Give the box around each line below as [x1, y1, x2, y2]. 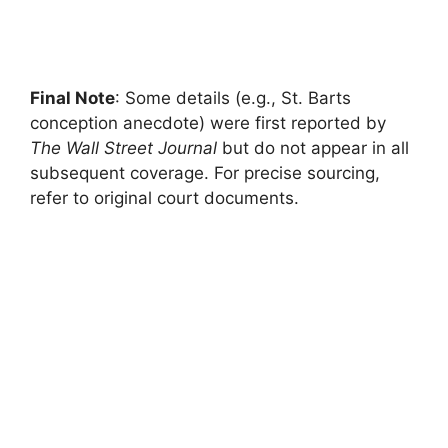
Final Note [30, 88, 115, 109]
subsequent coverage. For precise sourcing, [30, 163, 380, 184]
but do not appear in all [217, 138, 409, 159]
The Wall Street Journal [30, 138, 217, 159]
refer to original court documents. [30, 188, 299, 209]
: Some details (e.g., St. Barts [115, 88, 351, 109]
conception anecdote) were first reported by [30, 113, 386, 134]
